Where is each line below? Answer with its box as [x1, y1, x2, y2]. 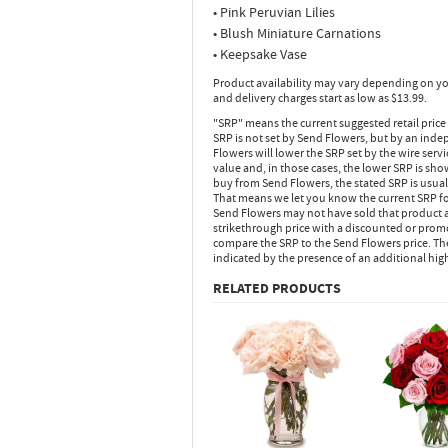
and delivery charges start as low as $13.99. [213, 90, 427, 105]
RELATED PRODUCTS [213, 279, 341, 297]
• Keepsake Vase [213, 45, 307, 63]
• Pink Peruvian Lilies [213, 3, 335, 21]
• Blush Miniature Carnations [213, 24, 381, 42]
